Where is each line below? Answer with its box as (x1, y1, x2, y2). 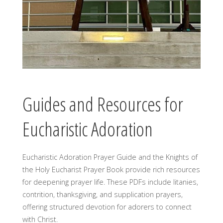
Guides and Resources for (22, 91, 183, 117)
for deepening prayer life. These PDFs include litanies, (22, 177, 198, 187)
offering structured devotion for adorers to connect (22, 202, 192, 212)
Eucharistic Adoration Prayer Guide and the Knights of (22, 152, 198, 162)
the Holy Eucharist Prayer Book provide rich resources (22, 165, 200, 175)
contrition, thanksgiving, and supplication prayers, (22, 190, 183, 200)
